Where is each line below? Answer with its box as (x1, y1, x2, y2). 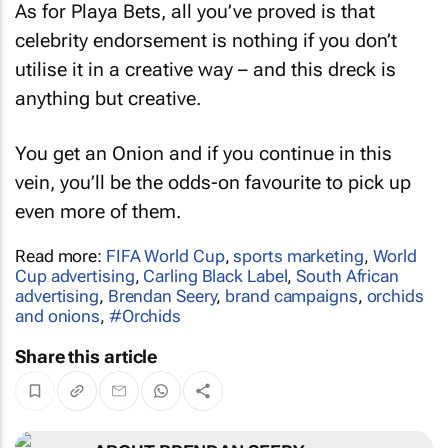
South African (296, 257, 399, 278)
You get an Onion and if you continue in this (15, 133, 392, 157)
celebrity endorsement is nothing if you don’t (15, 21, 397, 45)
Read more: (15, 237, 106, 258)
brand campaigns (225, 277, 358, 298)
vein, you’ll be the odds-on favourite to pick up (15, 162, 411, 186)
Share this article (15, 337, 158, 359)
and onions (15, 297, 101, 318)
